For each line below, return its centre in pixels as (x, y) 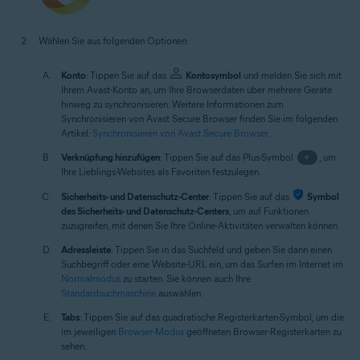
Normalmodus (91, 278)
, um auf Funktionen (269, 211)
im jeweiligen (90, 331)
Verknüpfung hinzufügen (110, 157)
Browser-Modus (151, 331)
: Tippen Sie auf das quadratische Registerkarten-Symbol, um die (212, 317)
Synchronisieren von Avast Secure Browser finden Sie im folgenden (199, 119)
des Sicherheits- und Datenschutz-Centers (145, 211)
